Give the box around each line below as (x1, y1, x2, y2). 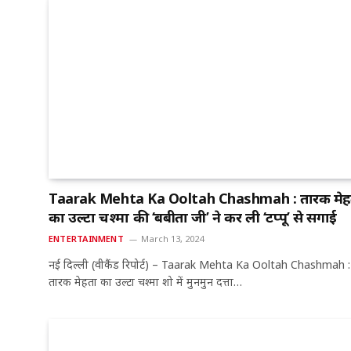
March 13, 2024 (140, 233, 204, 245)
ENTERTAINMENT (49, 233, 124, 245)
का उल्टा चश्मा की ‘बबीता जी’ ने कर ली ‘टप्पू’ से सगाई (49, 208, 337, 227)
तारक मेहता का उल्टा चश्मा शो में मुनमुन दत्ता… (49, 274, 242, 290)
